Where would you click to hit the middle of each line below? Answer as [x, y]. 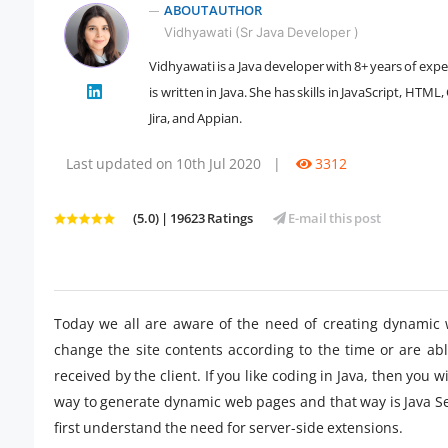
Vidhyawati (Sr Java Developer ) [261, 32]
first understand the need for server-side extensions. [228, 428]
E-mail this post [333, 218]
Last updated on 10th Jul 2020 [163, 164]
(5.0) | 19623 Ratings [193, 218]
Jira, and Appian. [195, 118]
